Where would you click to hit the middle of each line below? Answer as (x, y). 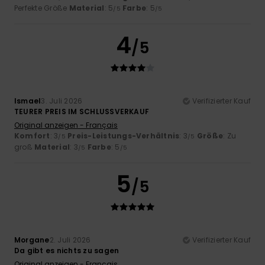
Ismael (28, 101)
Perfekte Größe (42, 8)
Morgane (32, 240)
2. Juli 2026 (70, 240)
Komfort (32, 135)
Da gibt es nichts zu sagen (67, 250)
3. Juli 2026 (62, 101)
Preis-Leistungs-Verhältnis (124, 135)
